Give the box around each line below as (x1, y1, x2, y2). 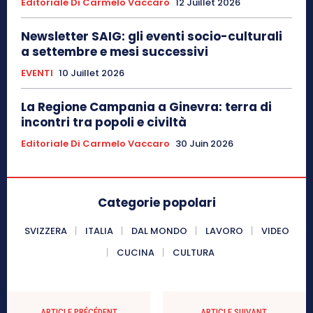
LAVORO (205, 224, 243, 238)
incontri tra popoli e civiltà (21, 114, 187, 131)
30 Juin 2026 (175, 137, 233, 151)
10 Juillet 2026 (59, 66, 124, 80)
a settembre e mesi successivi (21, 43, 208, 61)
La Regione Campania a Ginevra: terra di (21, 99, 272, 116)
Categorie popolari (97, 194, 216, 212)
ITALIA (85, 224, 113, 238)
